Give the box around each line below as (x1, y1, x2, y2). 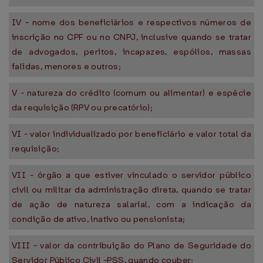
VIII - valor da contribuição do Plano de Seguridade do (12, 240, 251, 251)
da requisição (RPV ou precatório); (12, 102, 153, 113)
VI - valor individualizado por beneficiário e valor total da (12, 128, 251, 140)
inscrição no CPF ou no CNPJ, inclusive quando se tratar (12, 31, 251, 43)
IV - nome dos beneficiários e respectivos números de (12, 16, 251, 28)
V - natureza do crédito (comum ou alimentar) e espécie (12, 87, 251, 99)
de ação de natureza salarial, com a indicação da (12, 198, 251, 210)
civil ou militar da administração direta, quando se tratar (12, 184, 251, 195)
